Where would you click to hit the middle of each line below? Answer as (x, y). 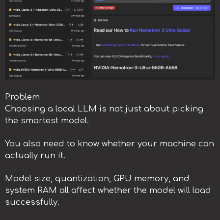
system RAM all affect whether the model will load (108, 191)
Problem (22, 97)
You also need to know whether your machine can (110, 144)
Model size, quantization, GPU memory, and (97, 179)
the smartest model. (47, 121)
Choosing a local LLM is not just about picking (104, 109)
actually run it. (35, 156)
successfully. (32, 203)
